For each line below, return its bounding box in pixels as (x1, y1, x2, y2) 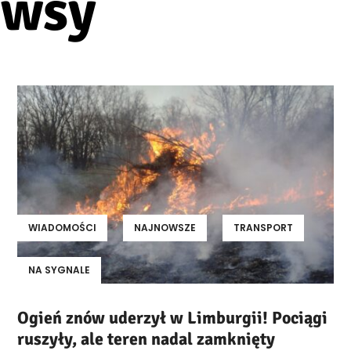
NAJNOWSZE (134, 221, 197, 235)
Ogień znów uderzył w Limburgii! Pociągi (17, 307, 328, 329)
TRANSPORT (233, 221, 294, 235)
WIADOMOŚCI (28, 221, 97, 235)
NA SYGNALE (28, 263, 91, 277)
